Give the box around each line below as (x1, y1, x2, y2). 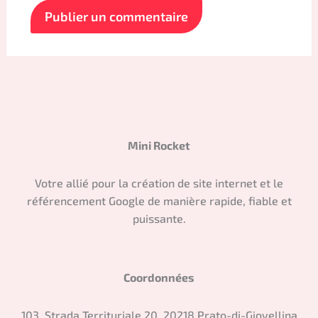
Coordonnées (124, 270, 194, 285)
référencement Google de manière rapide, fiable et (26, 194, 292, 208)
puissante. (132, 212, 186, 226)
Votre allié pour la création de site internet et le (35, 176, 283, 190)
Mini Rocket (128, 138, 190, 153)
